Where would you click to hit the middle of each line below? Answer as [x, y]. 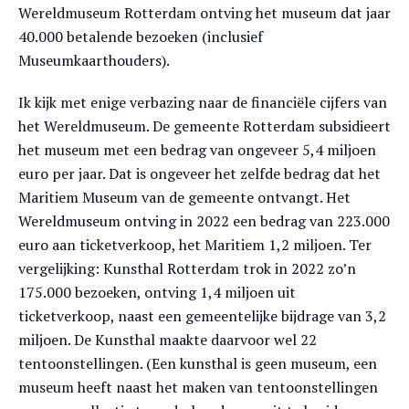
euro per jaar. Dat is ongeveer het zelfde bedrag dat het [199, 173]
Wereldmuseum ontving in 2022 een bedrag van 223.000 [204, 221]
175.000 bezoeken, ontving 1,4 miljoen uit [157, 292]
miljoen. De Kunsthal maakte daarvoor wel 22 [168, 340]
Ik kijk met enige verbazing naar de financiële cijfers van [203, 102]
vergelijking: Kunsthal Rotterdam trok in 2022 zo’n [187, 268]
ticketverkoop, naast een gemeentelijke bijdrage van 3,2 [202, 316]
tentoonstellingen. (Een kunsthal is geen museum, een [198, 363]
